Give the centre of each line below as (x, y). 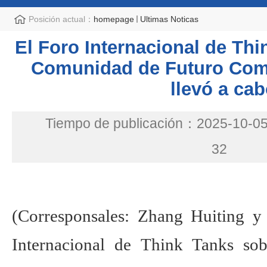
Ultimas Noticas (169, 19)
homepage (114, 19)
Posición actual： (61, 19)
